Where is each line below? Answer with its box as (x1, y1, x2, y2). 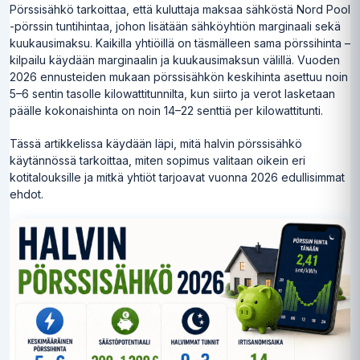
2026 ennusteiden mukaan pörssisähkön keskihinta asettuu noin (10, 70, 348, 84)
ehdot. (10, 187, 43, 202)
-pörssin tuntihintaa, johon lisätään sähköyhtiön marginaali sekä (10, 19, 341, 34)
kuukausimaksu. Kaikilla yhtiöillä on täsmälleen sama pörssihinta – (10, 36, 350, 51)
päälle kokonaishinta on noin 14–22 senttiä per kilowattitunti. (10, 104, 323, 118)
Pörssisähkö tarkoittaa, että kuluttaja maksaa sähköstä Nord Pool (10, 2, 350, 17)
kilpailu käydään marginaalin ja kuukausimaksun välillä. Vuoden (10, 53, 340, 67)
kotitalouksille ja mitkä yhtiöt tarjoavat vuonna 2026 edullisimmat (10, 170, 345, 185)
